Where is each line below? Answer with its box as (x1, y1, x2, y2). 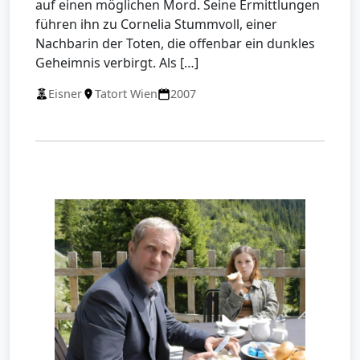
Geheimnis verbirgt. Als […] (35, 54, 198, 72)
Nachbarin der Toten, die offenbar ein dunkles (35, 35, 315, 53)
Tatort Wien (95, 86, 157, 102)
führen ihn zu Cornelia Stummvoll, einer (35, 15, 277, 34)
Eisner (48, 86, 82, 102)
